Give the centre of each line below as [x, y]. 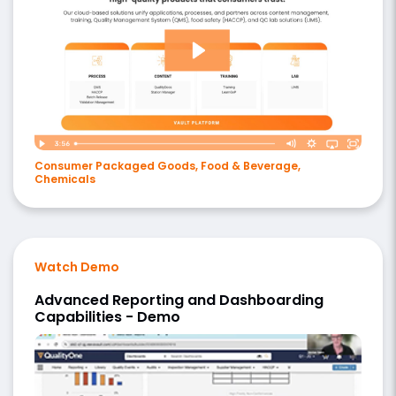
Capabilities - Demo [107, 316]
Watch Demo [77, 267]
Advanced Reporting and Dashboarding [179, 300]
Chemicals [65, 179]
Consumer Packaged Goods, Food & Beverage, [168, 165]
